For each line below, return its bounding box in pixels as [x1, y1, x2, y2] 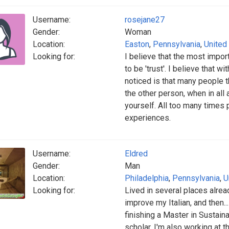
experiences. [125, 113, 171, 123]
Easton [125, 39, 149, 49]
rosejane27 [125, 15, 165, 25]
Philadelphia [125, 173, 169, 183]
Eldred [125, 149, 148, 158]
